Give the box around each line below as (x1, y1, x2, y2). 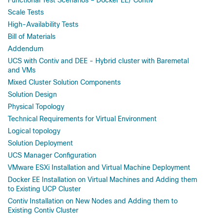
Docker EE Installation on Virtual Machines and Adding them (8, 175, 197, 183)
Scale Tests (8, 8, 44, 16)
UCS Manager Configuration (8, 151, 96, 159)
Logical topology (8, 127, 60, 135)
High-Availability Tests (8, 20, 78, 28)
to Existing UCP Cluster (8, 184, 81, 193)
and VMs (8, 66, 36, 74)
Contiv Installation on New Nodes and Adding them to (8, 197, 178, 205)
